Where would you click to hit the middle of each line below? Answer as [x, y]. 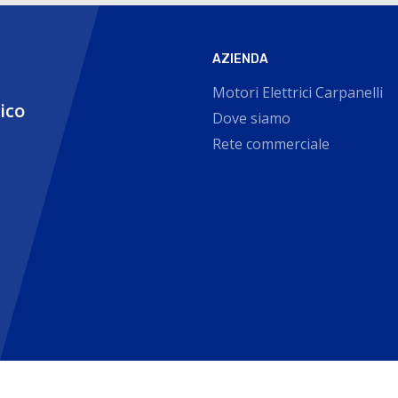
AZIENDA [240, 59]
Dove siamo [251, 118]
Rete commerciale [271, 144]
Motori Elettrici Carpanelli [297, 92]
